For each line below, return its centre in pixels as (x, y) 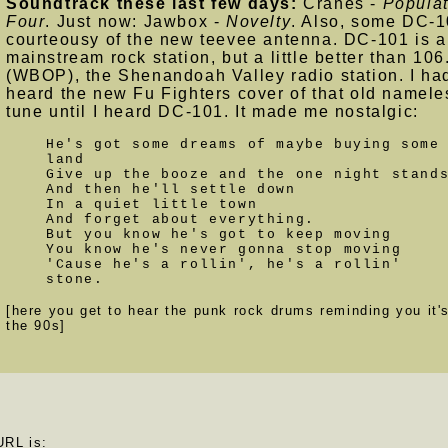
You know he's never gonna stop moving (224, 249)
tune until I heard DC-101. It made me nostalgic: (212, 111)
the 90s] (36, 325)
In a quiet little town (152, 204)
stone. (75, 279)
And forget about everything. (180, 219)
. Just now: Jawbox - (136, 21)
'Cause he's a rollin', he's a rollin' (224, 264)
